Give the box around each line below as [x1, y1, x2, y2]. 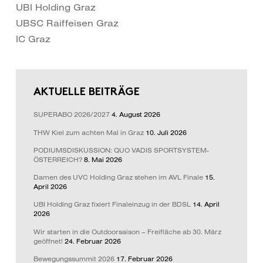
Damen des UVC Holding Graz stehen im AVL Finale [33, 173, 203, 182]
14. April [192, 200, 220, 209]
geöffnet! [33, 237, 63, 245]
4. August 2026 [111, 110, 160, 119]
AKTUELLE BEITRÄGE [33, 87, 140, 99]
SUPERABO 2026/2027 [33, 110, 110, 119]
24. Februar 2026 [64, 237, 121, 245]
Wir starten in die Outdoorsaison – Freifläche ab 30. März [33, 227, 221, 236]
